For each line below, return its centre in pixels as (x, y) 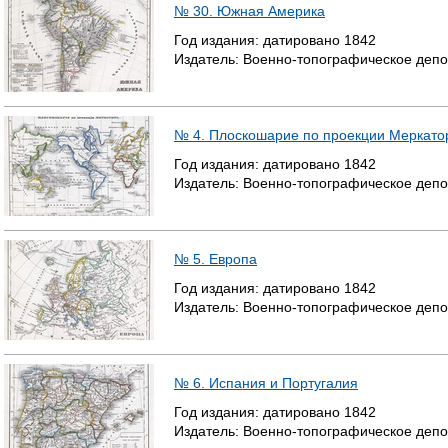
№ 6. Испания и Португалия (266, 383)
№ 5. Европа (215, 259)
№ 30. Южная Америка (249, 11)
